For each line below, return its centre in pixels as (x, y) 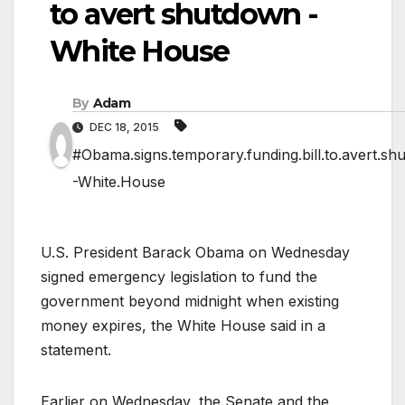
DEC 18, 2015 (124, 127)
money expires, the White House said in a (183, 325)
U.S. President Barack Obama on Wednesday (195, 252)
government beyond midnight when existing (190, 301)
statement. (76, 349)
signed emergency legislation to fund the (179, 276)
